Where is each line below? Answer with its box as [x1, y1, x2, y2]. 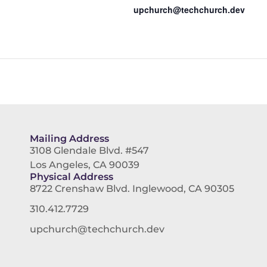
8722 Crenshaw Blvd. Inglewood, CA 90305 [30, 183, 235, 194]
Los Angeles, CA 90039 [30, 159, 140, 170]
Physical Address [30, 171, 114, 182]
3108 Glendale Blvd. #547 [30, 145, 150, 156]
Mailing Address [30, 133, 110, 144]
